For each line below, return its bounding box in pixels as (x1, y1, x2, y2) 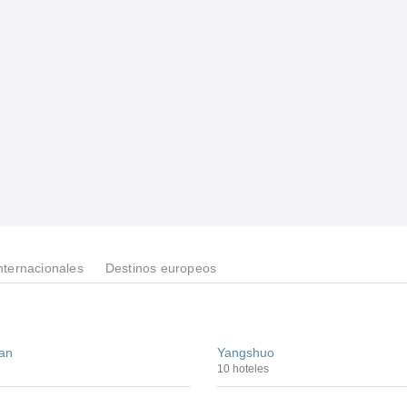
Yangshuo (217, 345, 274, 360)
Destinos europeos (104, 261, 217, 275)
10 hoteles (217, 362, 269, 375)
